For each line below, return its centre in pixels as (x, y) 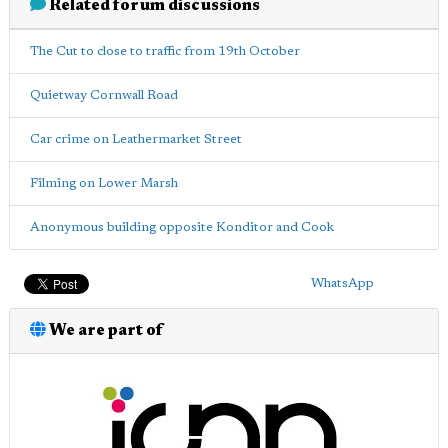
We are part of (104, 330)
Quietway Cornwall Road (104, 95)
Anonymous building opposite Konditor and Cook (182, 227)
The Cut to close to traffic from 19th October (165, 51)
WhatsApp (342, 283)
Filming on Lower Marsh (104, 183)
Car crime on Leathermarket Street (136, 139)
